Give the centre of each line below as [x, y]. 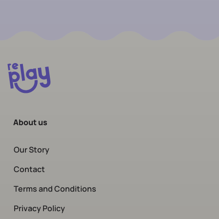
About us [30, 122]
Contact [29, 169]
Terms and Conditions [55, 189]
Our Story [32, 150]
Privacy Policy [39, 208]
